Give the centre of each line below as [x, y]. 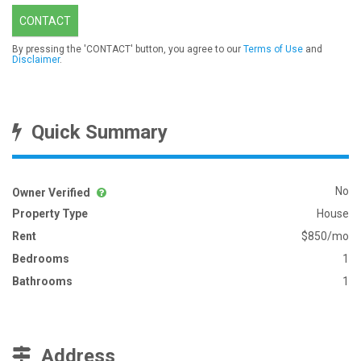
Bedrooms [41, 259]
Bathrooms [42, 281]
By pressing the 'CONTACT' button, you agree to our [128, 49]
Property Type [50, 214]
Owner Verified [52, 193]
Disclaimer [36, 60]
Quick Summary [95, 132]
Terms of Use [273, 49]
